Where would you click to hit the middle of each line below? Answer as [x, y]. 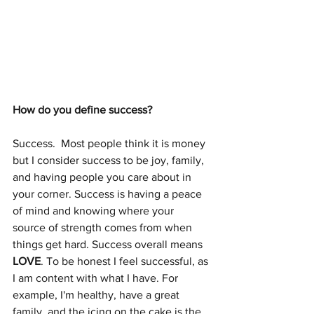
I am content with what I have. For [97, 278]
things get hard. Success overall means [109, 244]
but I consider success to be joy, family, [110, 160]
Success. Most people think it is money [110, 143]
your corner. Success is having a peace [109, 193]
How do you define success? [84, 109]
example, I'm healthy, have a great [97, 294]
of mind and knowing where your [95, 210]
